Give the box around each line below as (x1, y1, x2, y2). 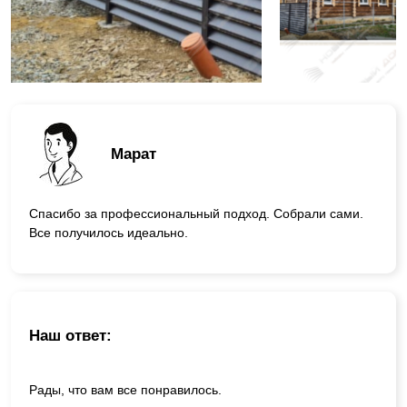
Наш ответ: (29, 327, 112, 345)
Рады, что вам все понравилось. (29, 382, 222, 398)
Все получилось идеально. (29, 224, 188, 240)
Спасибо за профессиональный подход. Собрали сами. (29, 205, 363, 221)
